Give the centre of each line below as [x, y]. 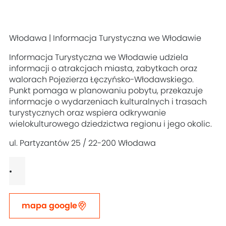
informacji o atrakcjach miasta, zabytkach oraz [103, 69]
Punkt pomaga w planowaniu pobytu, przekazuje [106, 91]
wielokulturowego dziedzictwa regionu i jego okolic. [111, 124]
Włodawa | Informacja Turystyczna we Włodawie [105, 39]
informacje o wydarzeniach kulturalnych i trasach [108, 102]
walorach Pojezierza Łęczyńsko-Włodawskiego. [102, 80]
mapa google [50, 206]
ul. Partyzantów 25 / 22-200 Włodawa [83, 144]
